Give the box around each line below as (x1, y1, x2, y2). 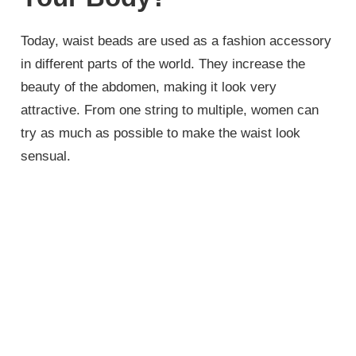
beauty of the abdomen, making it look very (21, 79, 277, 95)
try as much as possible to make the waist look (21, 126, 301, 141)
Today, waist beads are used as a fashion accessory (21, 33, 332, 49)
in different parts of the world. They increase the (21, 56, 306, 72)
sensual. (21, 149, 75, 164)
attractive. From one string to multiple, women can (21, 103, 319, 118)
